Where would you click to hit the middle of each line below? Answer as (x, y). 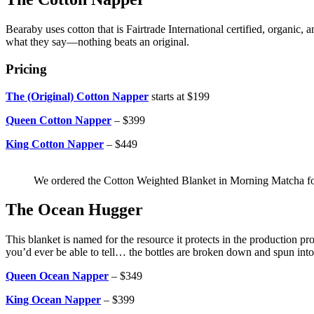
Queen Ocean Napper (57, 276)
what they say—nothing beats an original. (99, 42)
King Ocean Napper (53, 300)
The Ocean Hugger (74, 210)
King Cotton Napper (55, 144)
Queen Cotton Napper (59, 120)
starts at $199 (179, 96)
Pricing (26, 69)
